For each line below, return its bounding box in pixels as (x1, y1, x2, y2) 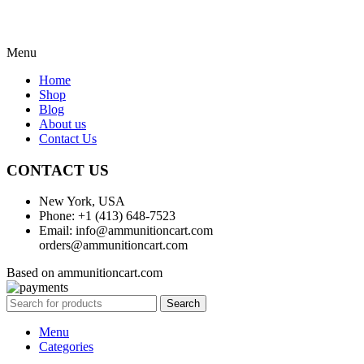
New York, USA (39, 194, 125, 209)
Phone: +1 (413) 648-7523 (39, 209, 175, 223)
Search (167, 297, 200, 310)
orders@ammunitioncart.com (39, 238, 188, 253)
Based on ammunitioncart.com (6, 266, 162, 280)
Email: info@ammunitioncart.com (39, 223, 213, 238)
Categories (39, 340, 93, 354)
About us (39, 116, 86, 131)
